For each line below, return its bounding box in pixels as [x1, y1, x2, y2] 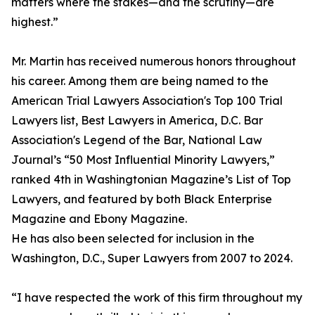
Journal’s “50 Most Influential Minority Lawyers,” [11, 153, 275, 167]
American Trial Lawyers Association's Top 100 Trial [11, 94, 283, 108]
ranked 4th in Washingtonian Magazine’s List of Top [11, 172, 291, 186]
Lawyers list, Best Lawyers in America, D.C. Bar [11, 113, 263, 127]
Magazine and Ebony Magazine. [11, 212, 187, 226]
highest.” [11, 15, 58, 29]
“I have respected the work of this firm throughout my [11, 290, 302, 304]
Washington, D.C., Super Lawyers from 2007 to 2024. [11, 251, 292, 265]
